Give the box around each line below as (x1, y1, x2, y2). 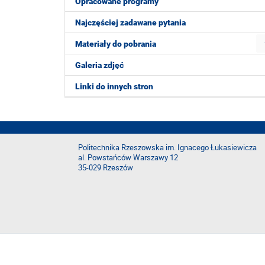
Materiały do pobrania (75, 39, 156, 49)
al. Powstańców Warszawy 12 (78, 153, 178, 163)
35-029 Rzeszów (78, 163, 133, 173)
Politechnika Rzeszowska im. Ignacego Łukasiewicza (78, 143, 257, 153)
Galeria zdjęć (75, 60, 124, 70)
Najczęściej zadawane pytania (75, 18, 186, 27)
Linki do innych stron (75, 82, 153, 91)
